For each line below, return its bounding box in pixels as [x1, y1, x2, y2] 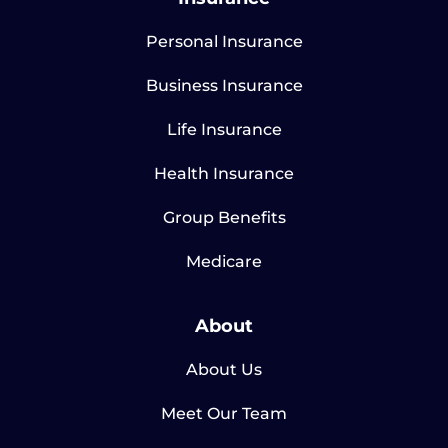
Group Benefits [162, 208, 286, 228]
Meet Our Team [161, 404, 287, 424]
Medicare [186, 252, 262, 272]
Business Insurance [145, 76, 303, 96]
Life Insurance [166, 120, 282, 140]
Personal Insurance [145, 32, 303, 52]
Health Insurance [154, 164, 294, 184]
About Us [186, 360, 262, 380]
